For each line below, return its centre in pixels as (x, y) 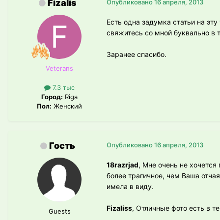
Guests (59, 211)
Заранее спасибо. (137, 54)
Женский (67, 106)
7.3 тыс (63, 88)
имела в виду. (130, 187)
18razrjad (123, 165)
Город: (52, 97)
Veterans (59, 68)
